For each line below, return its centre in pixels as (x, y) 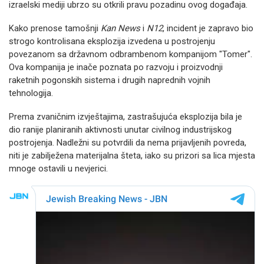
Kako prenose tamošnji (55, 28)
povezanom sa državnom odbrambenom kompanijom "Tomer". (131, 54)
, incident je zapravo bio (208, 28)
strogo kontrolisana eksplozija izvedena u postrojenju (112, 41)
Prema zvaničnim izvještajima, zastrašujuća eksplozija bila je (126, 117)
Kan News (121, 28)
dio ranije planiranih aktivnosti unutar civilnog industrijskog (120, 130)
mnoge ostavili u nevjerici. (58, 169)
